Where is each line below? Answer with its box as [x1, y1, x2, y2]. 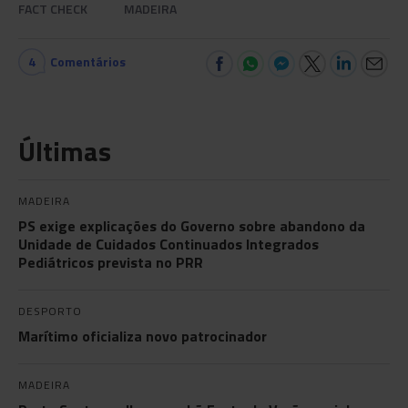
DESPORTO [18, 302, 82, 320]
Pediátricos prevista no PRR [18, 251, 203, 273]
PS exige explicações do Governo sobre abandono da [18, 215, 365, 237]
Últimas [18, 130, 111, 172]
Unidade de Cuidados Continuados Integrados [18, 233, 319, 255]
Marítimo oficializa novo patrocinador [18, 325, 267, 347]
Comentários [50, 52, 126, 71]
